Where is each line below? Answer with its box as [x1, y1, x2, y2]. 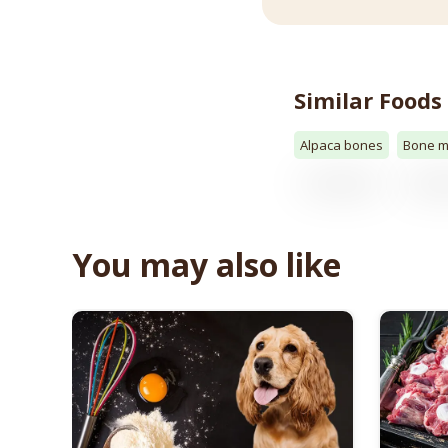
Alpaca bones [300, 135, 383, 154]
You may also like [72, 242, 341, 286]
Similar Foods [294, 84, 442, 115]
